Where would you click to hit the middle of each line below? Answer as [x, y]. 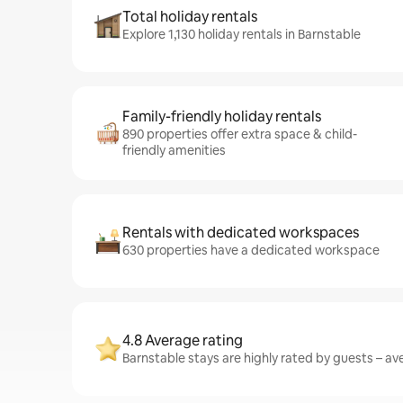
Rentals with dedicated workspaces [241, 233]
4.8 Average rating [183, 340]
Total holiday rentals [190, 17]
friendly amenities [174, 150]
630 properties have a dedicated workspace [251, 250]
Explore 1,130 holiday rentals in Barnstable [242, 34]
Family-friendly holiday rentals [222, 116]
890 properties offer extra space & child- [240, 134]
